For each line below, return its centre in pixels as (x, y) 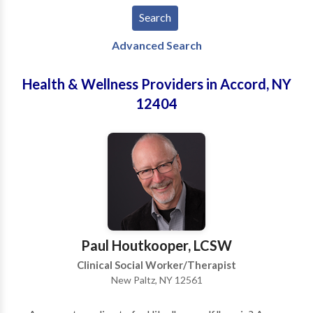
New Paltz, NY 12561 (156, 280)
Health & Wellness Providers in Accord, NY (156, 84)
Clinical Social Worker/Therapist (156, 265)
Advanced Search (156, 45)
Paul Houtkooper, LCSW (156, 245)
